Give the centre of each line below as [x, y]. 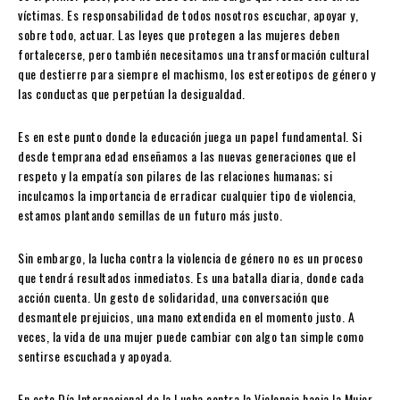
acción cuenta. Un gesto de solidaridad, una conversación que [173, 297]
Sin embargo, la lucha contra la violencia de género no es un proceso [190, 258]
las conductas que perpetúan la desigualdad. [132, 94]
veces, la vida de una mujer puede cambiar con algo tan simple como [191, 337]
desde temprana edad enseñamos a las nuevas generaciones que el [187, 156]
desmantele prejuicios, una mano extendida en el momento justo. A [186, 317]
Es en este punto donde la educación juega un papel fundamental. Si [190, 137]
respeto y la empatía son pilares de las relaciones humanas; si [175, 176]
